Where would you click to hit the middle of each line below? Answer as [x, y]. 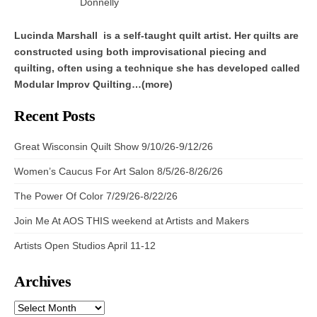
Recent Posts [54, 116]
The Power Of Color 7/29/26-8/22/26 [96, 196]
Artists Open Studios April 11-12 [85, 245]
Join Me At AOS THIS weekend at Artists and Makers [132, 220]
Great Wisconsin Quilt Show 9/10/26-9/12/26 [114, 146]
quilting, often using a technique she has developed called [157, 68]
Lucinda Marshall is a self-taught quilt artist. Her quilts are [156, 35]
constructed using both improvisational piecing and [140, 51]
